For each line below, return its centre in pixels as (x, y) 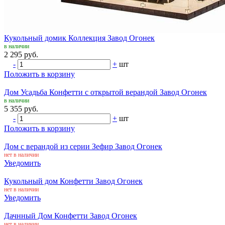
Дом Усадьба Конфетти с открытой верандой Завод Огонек (105, 92)
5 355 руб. (21, 108)
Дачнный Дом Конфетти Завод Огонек (71, 215)
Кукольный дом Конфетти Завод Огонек (73, 181)
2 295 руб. (21, 54)
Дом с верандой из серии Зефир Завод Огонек (83, 146)
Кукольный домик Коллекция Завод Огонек (79, 38)
